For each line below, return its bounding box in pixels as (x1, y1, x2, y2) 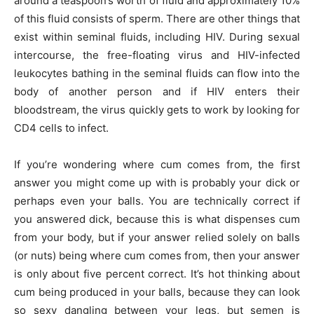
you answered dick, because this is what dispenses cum (14, 212, 300, 226)
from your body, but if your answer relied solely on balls (14, 231, 300, 244)
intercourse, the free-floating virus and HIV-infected (14, 48, 300, 62)
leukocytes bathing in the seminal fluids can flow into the (14, 67, 300, 80)
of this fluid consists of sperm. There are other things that (14, 12, 300, 25)
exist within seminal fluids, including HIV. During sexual (14, 30, 300, 43)
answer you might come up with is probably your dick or (14, 176, 300, 189)
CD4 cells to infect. (14, 121, 109, 135)
